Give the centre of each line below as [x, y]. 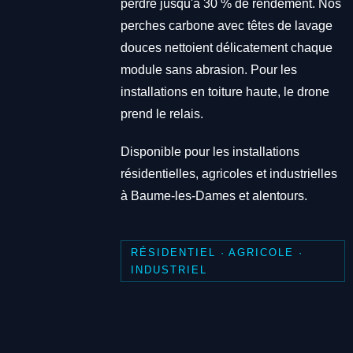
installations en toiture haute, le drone [225, 92]
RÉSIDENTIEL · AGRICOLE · [217, 252]
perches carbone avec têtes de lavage [226, 26]
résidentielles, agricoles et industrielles [229, 174]
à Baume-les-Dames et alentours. [214, 196]
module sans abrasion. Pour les [208, 70]
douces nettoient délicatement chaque [226, 48]
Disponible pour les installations [210, 152]
